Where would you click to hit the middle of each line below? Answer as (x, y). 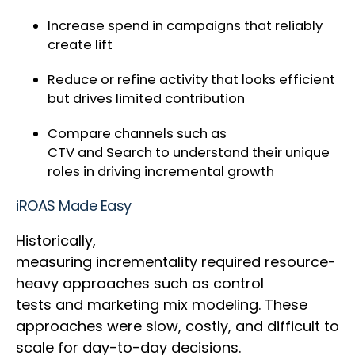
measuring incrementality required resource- (176, 262)
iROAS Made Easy (76, 206)
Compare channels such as (137, 134)
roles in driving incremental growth (162, 172)
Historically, (56, 241)
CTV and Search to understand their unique (189, 153)
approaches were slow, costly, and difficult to (177, 326)
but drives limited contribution (148, 99)
